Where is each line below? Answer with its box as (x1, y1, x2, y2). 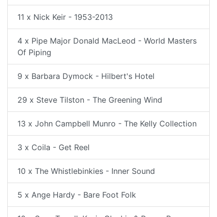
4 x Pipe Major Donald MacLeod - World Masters (17, 36, 197, 46)
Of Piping (17, 47, 51, 57)
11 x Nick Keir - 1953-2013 (17, 12, 113, 22)
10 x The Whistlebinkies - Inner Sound (17, 166, 155, 176)
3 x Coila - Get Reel (17, 142, 90, 152)
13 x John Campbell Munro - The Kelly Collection (17, 119, 197, 128)
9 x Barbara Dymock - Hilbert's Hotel (17, 71, 155, 81)
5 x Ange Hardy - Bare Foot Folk (17, 190, 136, 200)
